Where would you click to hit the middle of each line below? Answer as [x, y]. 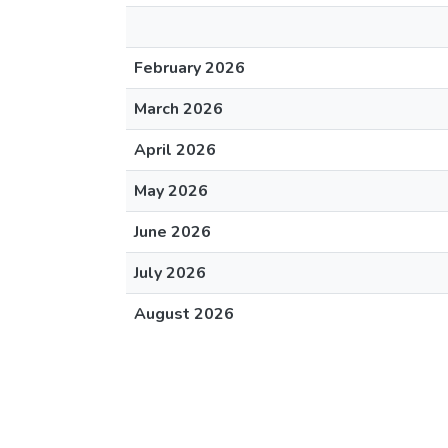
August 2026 [184, 314]
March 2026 [178, 109]
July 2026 [170, 273]
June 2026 [172, 232]
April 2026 [175, 150]
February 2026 [189, 68]
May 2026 [171, 191]
